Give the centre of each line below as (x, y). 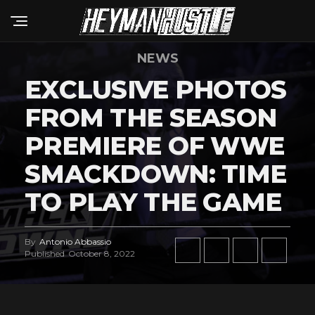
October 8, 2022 (102, 253)
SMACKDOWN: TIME (156, 174)
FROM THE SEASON (151, 117)
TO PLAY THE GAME (153, 202)
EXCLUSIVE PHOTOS (156, 89)
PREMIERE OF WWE (155, 146)
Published (45, 253)
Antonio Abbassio (75, 242)
